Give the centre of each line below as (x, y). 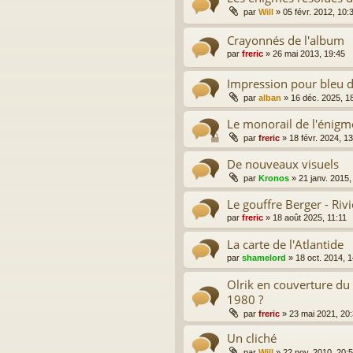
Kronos (274, 178)
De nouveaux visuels (283, 163)
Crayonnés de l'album (286, 41)
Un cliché (252, 338)
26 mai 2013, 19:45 (309, 54)
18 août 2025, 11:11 (310, 217)
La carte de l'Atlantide (285, 244)
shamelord (264, 257)
